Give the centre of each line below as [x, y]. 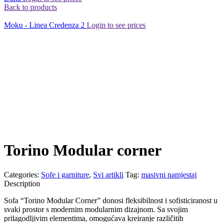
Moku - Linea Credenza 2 [45, 25]
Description [22, 183]
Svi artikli [108, 174]
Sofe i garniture [65, 174]
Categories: [22, 174]
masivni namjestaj [169, 174]
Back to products [30, 7]
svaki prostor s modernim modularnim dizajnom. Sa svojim [96, 209]
